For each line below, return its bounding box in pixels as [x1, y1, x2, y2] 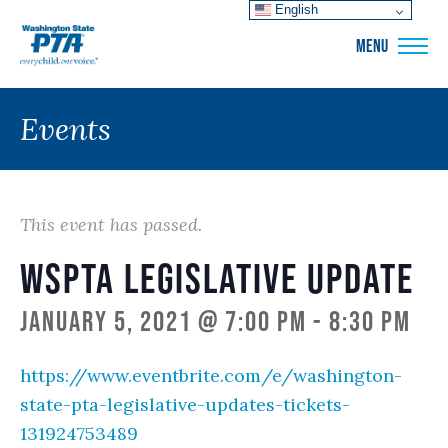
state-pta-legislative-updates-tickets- [20, 393, 350, 416]
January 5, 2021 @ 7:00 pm [20, 305, 307, 337]
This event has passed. [20, 213, 202, 236]
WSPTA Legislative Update [20, 255, 414, 301]
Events [20, 110, 111, 148]
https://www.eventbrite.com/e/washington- [20, 364, 402, 387]
